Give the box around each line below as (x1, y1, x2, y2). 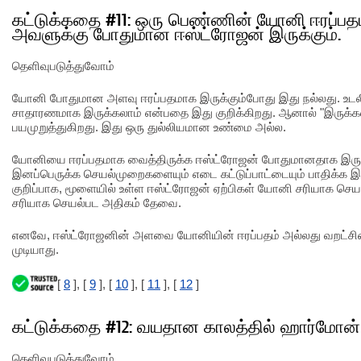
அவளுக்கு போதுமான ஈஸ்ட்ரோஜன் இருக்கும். (12, 24, 341, 45)
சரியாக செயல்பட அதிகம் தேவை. (12, 196, 181, 210)
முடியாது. (12, 243, 59, 256)
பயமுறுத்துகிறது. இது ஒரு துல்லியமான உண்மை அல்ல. (12, 120, 286, 134)
